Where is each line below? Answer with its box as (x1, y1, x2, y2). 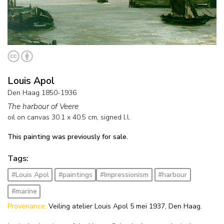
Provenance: (7, 201, 48, 211)
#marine (11, 186, 37, 196)
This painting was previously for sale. (7, 131, 128, 141)
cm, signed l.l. (86, 112, 130, 122)
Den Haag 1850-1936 (7, 87, 76, 97)
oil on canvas (7, 112, 49, 122)
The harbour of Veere (7, 100, 78, 111)
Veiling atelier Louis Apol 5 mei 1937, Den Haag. (48, 201, 202, 211)
